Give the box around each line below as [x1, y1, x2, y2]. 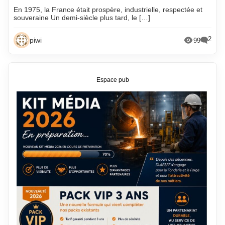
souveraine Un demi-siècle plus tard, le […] [14, 14, 151, 22]
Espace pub [96, 76, 129, 83]
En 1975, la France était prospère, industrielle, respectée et [14, 6, 203, 14]
